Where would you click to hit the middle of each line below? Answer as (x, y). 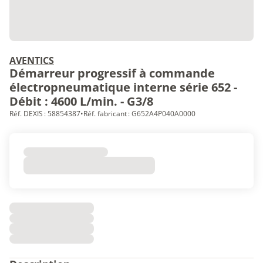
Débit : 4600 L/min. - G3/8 (81, 101)
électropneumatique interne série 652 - (123, 87)
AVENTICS (32, 60)
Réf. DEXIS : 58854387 (45, 114)
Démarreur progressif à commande (112, 73)
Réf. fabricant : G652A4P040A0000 (139, 114)
